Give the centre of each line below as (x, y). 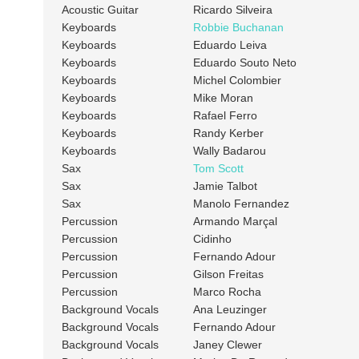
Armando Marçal (235, 222)
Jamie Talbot (225, 186)
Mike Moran (223, 98)
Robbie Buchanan (238, 28)
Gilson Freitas (228, 274)
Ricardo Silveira (232, 10)
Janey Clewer (227, 345)
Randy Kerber (228, 133)
